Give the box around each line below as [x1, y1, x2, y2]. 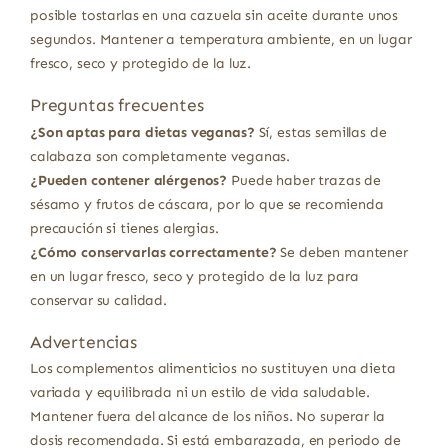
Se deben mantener [276, 243, 408, 261]
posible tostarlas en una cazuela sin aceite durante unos [29, 7, 399, 25]
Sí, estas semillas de [254, 123, 387, 141]
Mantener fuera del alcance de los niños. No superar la [29, 407, 385, 425]
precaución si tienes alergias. [29, 219, 219, 237]
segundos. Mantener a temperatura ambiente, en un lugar [29, 31, 412, 49]
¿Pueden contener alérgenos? [29, 171, 228, 189]
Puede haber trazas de [227, 171, 382, 189]
